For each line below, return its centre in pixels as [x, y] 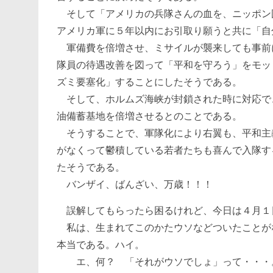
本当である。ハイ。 [101, 245]
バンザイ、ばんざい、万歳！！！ [135, 184]
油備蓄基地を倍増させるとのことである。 [149, 116]
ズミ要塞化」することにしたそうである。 [149, 82]
